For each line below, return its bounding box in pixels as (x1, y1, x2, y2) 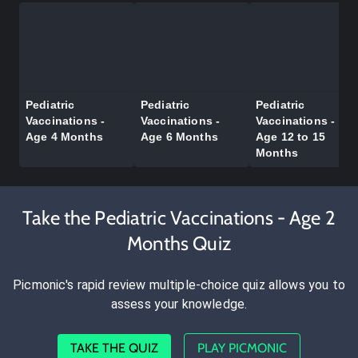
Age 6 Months (141, 130, 218, 144)
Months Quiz (127, 232, 231, 256)
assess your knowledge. (110, 296, 248, 312)
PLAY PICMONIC (197, 340, 287, 356)
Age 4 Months (26, 130, 103, 144)
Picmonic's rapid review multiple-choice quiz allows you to (13, 277, 345, 293)
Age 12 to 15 (256, 130, 325, 144)
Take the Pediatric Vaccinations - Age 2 (22, 206, 336, 230)
